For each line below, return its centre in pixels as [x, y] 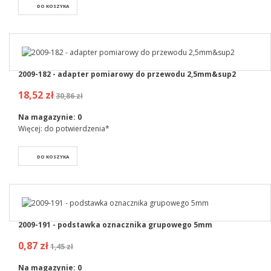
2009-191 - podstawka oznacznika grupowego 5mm [115, 225]
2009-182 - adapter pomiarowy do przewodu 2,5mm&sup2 [127, 74]
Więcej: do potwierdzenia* [64, 128]
